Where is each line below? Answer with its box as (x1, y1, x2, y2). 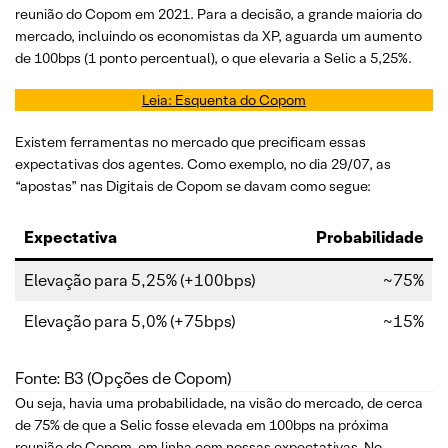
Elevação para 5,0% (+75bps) (24, 310, 236, 332)
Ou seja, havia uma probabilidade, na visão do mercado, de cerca (15, 393, 423, 412)
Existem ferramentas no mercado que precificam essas (15, 132, 366, 151)
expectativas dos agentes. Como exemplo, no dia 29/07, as (15, 154, 391, 173)
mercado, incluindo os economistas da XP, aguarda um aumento (15, 26, 422, 45)
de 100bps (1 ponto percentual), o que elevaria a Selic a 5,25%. (15, 48, 412, 67)
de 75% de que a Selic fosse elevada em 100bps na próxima (15, 415, 389, 434)
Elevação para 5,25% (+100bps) (24, 269, 256, 291)
